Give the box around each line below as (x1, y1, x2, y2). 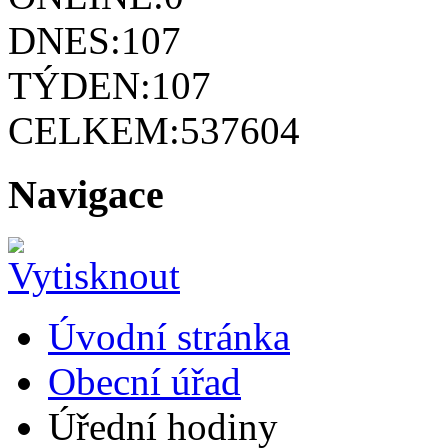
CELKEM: (8, 108, 180, 152)
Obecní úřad (48, 359, 241, 403)
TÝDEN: (8, 63, 151, 107)
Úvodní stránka (48, 314, 290, 358)
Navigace (8, 172, 164, 218)
